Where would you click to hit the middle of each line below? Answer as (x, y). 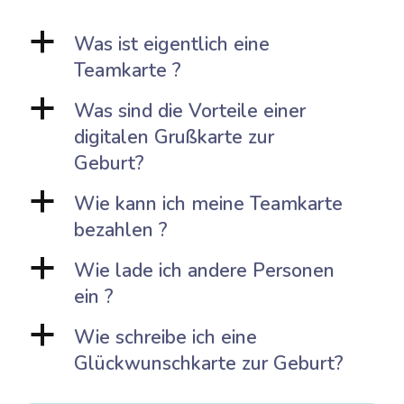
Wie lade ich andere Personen (204, 271)
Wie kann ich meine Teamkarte (208, 204)
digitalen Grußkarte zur (174, 138)
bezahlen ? (121, 230)
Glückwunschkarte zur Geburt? (209, 364)
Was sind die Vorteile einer (190, 111)
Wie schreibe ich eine (165, 338)
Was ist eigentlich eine (172, 45)
